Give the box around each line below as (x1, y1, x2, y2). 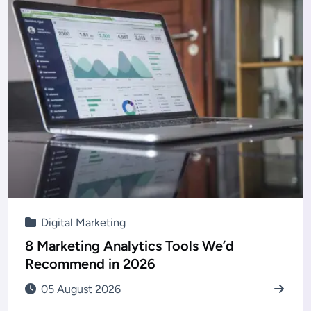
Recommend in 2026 (25, 255, 155, 273)
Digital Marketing (38, 216, 126, 230)
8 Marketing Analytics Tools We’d (25, 237, 234, 255)
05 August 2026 (38, 283, 121, 296)
